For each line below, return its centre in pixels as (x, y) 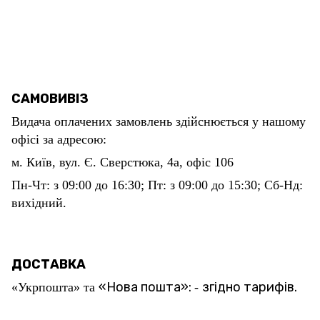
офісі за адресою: (59, 139)
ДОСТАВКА (49, 264)
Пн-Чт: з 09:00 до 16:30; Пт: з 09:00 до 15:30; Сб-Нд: (157, 185)
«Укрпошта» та (55, 287)
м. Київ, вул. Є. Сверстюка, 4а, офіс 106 (122, 162)
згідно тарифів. (250, 287)
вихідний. (39, 203)
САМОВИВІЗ (50, 99)
